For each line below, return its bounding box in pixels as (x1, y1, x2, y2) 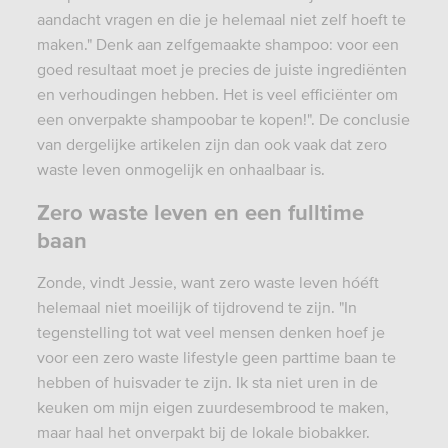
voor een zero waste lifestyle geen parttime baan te (36, 347, 396, 366)
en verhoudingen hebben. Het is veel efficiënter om (36, 84, 398, 103)
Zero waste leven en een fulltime (36, 199, 364, 224)
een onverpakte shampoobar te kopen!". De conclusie (36, 109, 410, 128)
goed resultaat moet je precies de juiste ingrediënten (36, 59, 407, 78)
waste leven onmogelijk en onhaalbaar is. (36, 159, 325, 178)
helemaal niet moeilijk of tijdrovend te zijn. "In (36, 297, 357, 316)
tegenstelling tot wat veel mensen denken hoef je (36, 322, 385, 341)
